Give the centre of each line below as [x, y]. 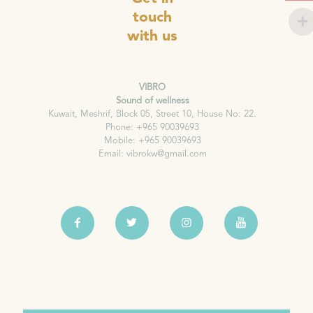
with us [152, 36]
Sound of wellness [152, 101]
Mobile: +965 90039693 [152, 140]
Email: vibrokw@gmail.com [152, 154]
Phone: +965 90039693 [152, 127]
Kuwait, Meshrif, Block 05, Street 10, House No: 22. [152, 114]
